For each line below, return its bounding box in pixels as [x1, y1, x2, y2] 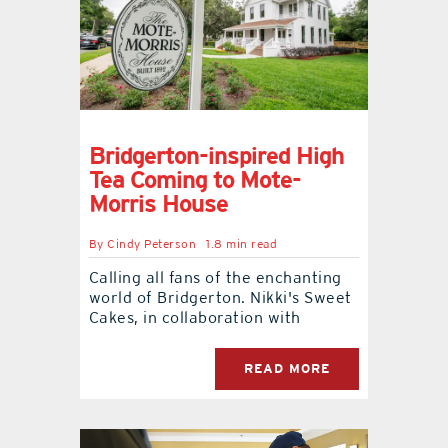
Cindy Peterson [107, 237, 197, 252]
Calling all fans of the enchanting [88, 268, 342, 288]
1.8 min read [206, 237, 278, 252]
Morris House [88, 190, 228, 218]
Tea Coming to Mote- [88, 166, 301, 194]
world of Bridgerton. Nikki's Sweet [88, 288, 352, 308]
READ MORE [244, 361, 331, 377]
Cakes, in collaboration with [88, 308, 301, 328]
